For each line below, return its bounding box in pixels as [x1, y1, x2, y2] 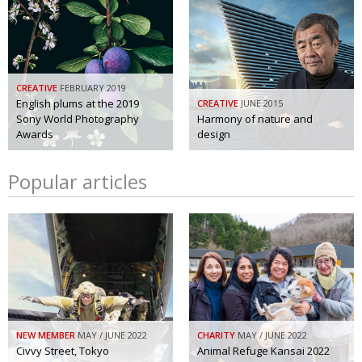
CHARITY [197, 329, 235, 342]
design [197, 127, 230, 142]
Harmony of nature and [197, 112, 313, 127]
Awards [16, 127, 53, 142]
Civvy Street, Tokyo [16, 343, 109, 359]
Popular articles [8, 168, 147, 196]
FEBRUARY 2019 [60, 82, 126, 95]
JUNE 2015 [241, 97, 283, 110]
